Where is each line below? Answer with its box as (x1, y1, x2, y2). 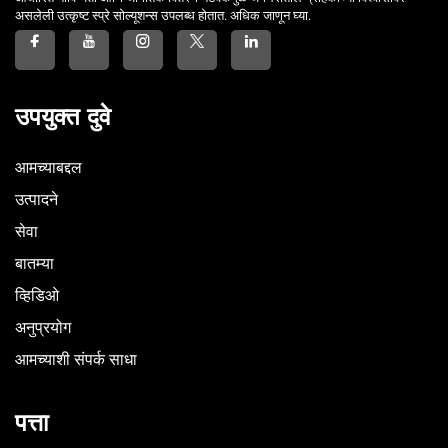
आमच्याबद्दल (15, 158, 82, 177)
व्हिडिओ (15, 286, 59, 305)
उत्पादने (15, 190, 58, 209)
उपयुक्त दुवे (15, 103, 111, 130)
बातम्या (15, 254, 54, 273)
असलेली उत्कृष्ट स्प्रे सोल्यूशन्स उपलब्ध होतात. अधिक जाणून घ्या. (15, 8, 311, 23)
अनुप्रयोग (15, 318, 71, 337)
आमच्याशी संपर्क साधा (15, 350, 137, 369)
